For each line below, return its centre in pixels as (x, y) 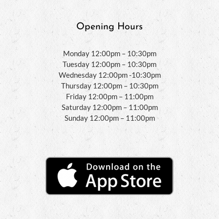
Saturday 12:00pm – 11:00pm (109, 107)
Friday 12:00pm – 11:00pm (109, 96)
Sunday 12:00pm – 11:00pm (109, 118)
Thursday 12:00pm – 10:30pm (109, 85)
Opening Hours (109, 27)
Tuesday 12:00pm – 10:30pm (109, 64)
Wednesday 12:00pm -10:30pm (109, 75)
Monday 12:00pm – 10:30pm (109, 53)
